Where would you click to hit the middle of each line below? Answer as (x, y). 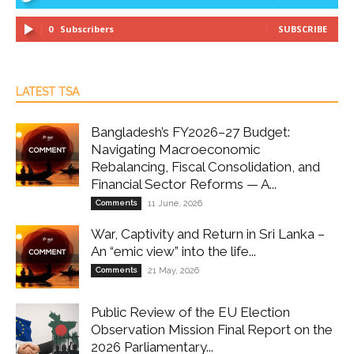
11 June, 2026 (175, 203)
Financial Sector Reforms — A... (184, 184)
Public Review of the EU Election (190, 312)
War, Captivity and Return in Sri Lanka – (208, 233)
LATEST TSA (47, 91)
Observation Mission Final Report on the (212, 329)
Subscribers (87, 28)
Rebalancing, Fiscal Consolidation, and (205, 166)
